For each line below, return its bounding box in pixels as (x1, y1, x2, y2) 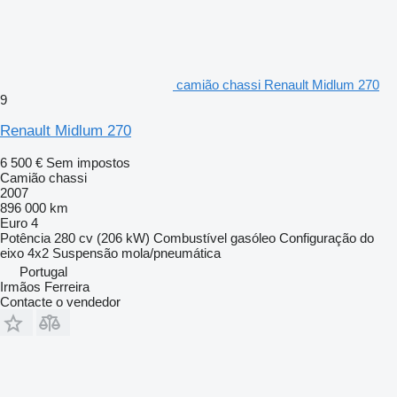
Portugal (19, 263, 67, 279)
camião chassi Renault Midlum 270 (176, 76, 379, 92)
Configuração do (279, 230, 374, 245)
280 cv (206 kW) (54, 230, 150, 245)
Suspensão (52, 245, 118, 261)
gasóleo (230, 230, 276, 245)
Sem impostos (46, 154, 130, 170)
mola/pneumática (121, 245, 221, 261)
